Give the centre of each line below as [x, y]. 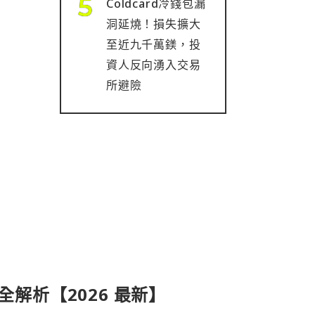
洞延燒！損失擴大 [154, 24]
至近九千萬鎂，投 [154, 44]
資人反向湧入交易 [154, 65]
